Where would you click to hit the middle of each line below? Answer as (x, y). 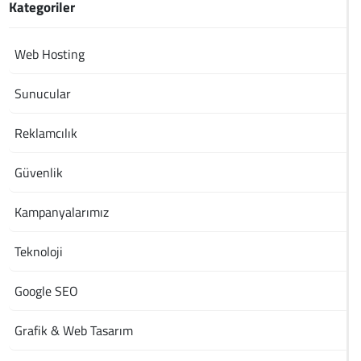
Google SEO (47, 291)
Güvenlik (39, 173)
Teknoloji (39, 252)
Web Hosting (50, 54)
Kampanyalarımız (62, 212)
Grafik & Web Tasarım (74, 331)
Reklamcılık (46, 133)
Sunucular (43, 94)
